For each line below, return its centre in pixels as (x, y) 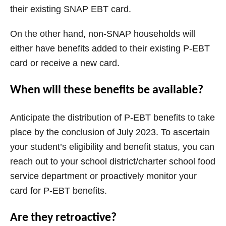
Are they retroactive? (63, 218)
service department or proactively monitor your (103, 176)
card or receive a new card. (65, 63)
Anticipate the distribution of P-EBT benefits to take (112, 118)
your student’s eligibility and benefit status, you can (112, 147)
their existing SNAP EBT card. (71, 9)
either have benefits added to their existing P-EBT (110, 49)
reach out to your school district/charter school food (113, 162)
